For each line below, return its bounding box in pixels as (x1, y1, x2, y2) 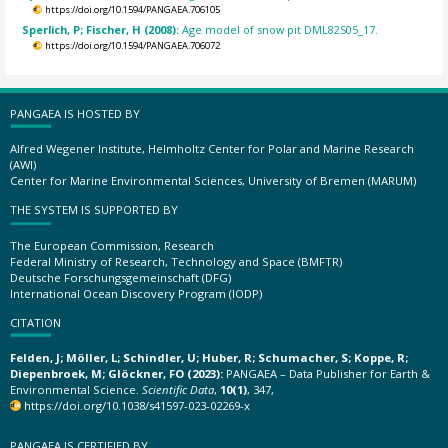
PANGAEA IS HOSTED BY (10, 105, 140, 121)
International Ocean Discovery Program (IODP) (10, 285, 262, 301)
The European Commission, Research (10, 237, 214, 253)
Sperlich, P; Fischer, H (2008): (22, 21, 183, 37)
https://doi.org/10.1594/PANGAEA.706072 (44, 38, 220, 52)
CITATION (10, 314, 61, 330)
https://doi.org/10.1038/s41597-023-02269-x (24, 398, 251, 413)
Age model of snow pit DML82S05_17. (182, 21, 379, 37)
